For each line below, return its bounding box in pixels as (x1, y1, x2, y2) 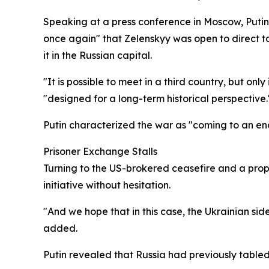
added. (43, 222, 77, 234)
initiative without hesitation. (43, 179, 171, 191)
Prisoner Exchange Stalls (43, 145, 157, 157)
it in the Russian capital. (43, 49, 152, 61)
